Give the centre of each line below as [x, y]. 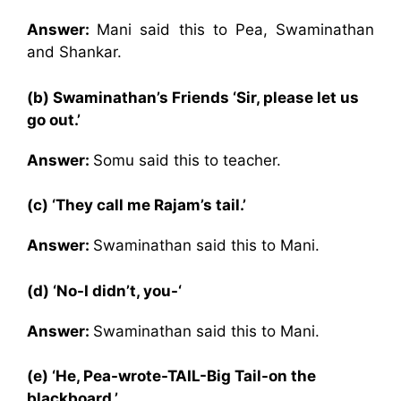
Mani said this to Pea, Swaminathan [236, 30]
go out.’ [54, 119]
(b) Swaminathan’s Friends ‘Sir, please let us [193, 97]
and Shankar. [74, 52]
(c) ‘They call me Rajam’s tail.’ [137, 205]
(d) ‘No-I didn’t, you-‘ [104, 290]
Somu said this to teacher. [187, 160]
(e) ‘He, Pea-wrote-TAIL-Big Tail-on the [171, 376]
